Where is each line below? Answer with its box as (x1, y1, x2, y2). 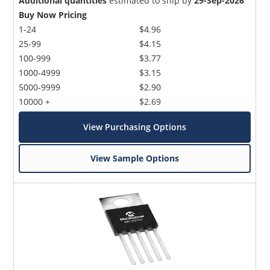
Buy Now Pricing (19, 8, 87, 20)
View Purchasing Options (83, 121, 187, 133)
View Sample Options (90, 152, 180, 164)
